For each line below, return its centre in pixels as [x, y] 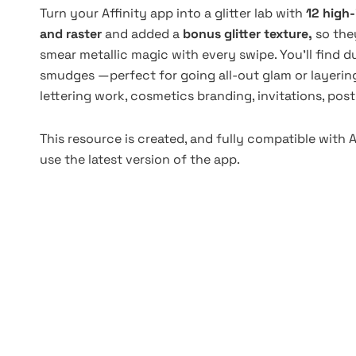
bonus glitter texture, [249, 34]
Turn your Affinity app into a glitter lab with [173, 13]
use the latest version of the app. [140, 159]
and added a [144, 34]
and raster [72, 34]
